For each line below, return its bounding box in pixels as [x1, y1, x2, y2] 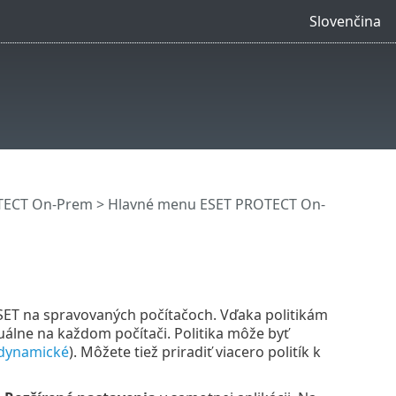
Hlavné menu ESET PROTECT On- [107, 194, 325, 215]
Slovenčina [308, 11, 381, 31]
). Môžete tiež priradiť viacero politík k [68, 341, 321, 362]
